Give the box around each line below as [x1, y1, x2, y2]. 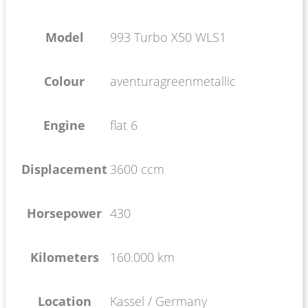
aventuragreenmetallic [110, 72, 236, 89]
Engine [43, 116, 85, 133]
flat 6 [110, 116, 137, 133]
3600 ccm [110, 160, 164, 177]
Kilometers [30, 248, 99, 265]
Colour [44, 72, 85, 89]
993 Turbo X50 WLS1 [110, 28, 226, 45]
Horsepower [27, 204, 102, 221]
